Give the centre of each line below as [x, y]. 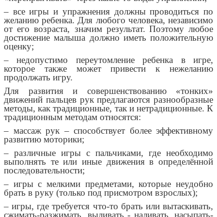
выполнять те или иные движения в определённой [108, 162]
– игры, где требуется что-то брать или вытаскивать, [108, 206]
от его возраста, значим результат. [75, 29]
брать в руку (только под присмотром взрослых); [101, 193]
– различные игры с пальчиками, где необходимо [108, 153]
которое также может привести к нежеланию [108, 69]
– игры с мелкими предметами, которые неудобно [108, 184]
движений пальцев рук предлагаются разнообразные [108, 100]
